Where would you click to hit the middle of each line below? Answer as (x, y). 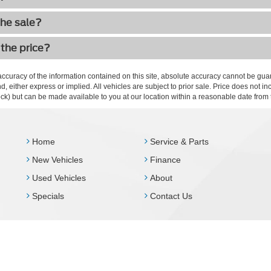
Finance (164, 160)
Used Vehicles (58, 178)
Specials (47, 196)
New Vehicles (56, 160)
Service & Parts (178, 142)
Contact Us (170, 196)
